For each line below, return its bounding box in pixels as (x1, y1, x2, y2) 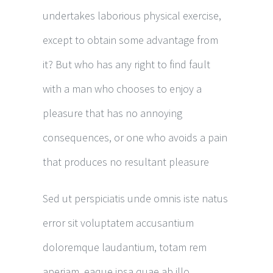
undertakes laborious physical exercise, (43, 8, 221, 23)
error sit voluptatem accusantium (43, 215, 194, 230)
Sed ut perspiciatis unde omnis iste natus (43, 191, 228, 205)
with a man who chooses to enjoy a (43, 81, 202, 96)
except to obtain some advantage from (43, 32, 218, 47)
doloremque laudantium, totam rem (43, 239, 207, 254)
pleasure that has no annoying (43, 105, 182, 120)
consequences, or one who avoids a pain (43, 130, 227, 144)
